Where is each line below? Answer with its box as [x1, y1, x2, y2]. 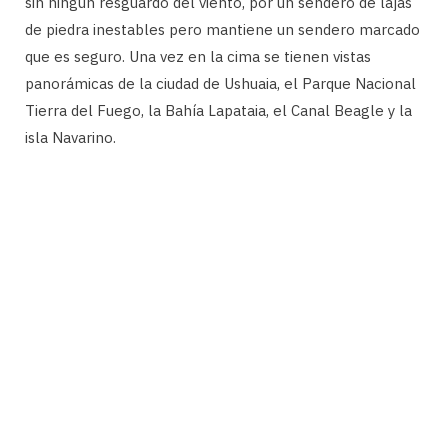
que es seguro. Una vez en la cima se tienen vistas [25, 46, 371, 66]
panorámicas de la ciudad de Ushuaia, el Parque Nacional [25, 73, 416, 93]
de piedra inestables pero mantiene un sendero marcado [25, 19, 420, 39]
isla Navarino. [25, 127, 116, 147]
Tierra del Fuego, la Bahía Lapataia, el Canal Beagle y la [25, 100, 412, 120]
